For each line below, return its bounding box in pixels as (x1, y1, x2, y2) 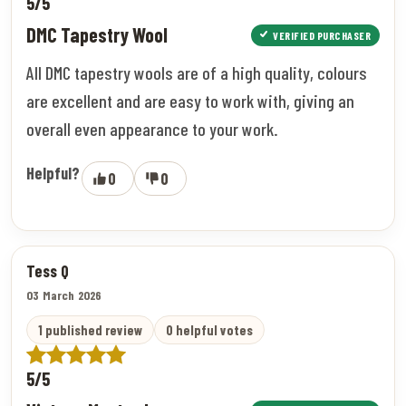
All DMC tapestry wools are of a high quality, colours (26, 61, 367, 83)
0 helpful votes (166, 321, 253, 338)
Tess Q (26, 260, 69, 281)
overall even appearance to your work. (26, 117, 278, 140)
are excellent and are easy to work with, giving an (26, 89, 354, 111)
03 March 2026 (26, 286, 102, 303)
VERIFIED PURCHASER (273, 28, 371, 42)
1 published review (38, 321, 142, 338)
